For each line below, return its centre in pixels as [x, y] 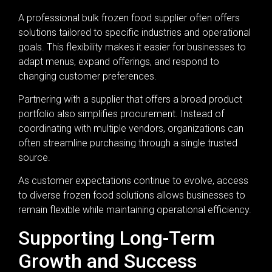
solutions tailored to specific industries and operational [134, 32]
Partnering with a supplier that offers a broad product [130, 100]
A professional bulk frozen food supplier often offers [129, 18]
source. [34, 158]
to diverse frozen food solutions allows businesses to [132, 195]
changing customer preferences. [87, 76]
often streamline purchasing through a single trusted [128, 143]
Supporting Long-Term [117, 238]
